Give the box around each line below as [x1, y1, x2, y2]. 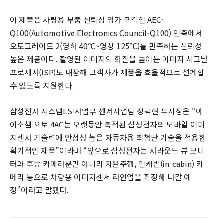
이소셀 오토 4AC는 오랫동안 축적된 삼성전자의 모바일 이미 [10, 118, 205, 130]
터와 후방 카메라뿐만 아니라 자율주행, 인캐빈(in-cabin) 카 [10, 157, 203, 169]
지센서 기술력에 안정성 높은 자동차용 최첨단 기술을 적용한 [10, 131, 206, 143]
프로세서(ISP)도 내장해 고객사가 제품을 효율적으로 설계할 [10, 66, 204, 78]
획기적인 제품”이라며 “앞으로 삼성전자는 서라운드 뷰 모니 [10, 144, 204, 156]
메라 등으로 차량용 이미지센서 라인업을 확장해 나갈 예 [10, 170, 191, 182]
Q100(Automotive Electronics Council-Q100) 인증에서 [10, 26, 202, 38]
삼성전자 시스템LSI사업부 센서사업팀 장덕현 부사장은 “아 [10, 105, 203, 117]
